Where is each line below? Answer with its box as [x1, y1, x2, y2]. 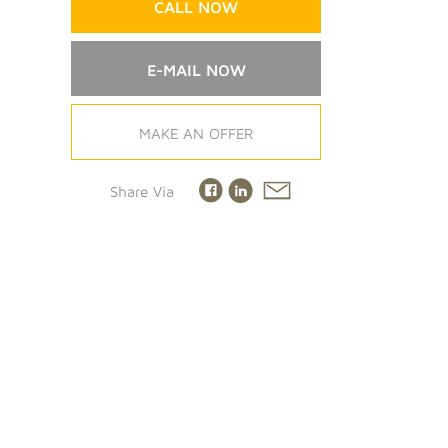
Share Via [110, 183, 174, 200]
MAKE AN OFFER [139, 125, 253, 142]
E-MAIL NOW [146, 61, 246, 79]
